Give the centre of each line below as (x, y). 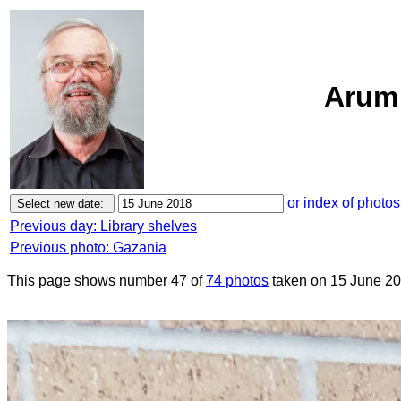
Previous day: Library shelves (103, 226)
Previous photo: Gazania (88, 247)
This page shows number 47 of (107, 281)
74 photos (237, 281)
